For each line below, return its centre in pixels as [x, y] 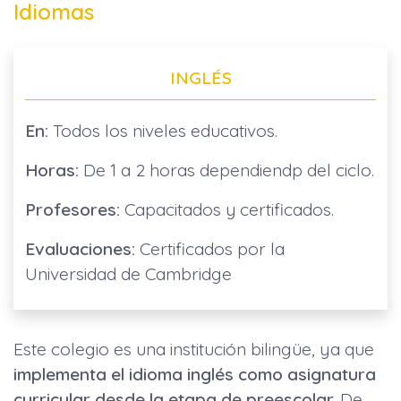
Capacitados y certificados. [226, 210]
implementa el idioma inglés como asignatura [195, 375]
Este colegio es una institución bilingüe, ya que [194, 350]
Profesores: [72, 210]
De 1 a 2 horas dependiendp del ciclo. [226, 171]
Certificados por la [209, 249]
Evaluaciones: [80, 249]
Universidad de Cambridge [128, 274]
